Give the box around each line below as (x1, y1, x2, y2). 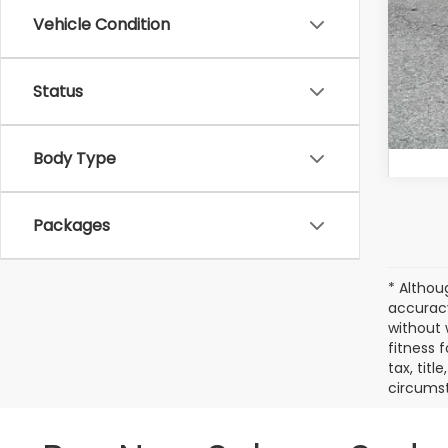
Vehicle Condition (33, 13, 170, 36)
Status (33, 80, 83, 103)
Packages (33, 214, 110, 237)
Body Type (33, 147, 116, 170)
